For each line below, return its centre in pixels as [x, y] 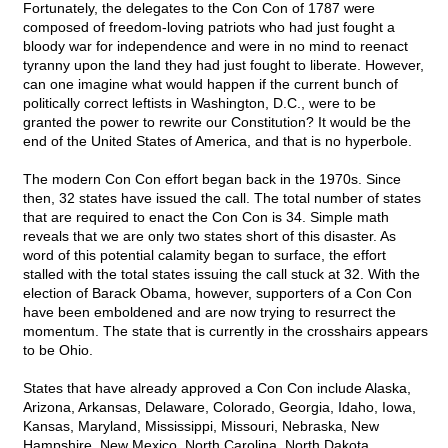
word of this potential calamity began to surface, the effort [204, 255]
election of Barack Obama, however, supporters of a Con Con [217, 293]
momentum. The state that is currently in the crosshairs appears [225, 331]
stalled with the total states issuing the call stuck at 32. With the [221, 274]
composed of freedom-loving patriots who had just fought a [209, 27]
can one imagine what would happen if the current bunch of [210, 84]
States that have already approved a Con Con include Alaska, [217, 388]
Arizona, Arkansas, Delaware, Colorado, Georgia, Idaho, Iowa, [219, 407]
